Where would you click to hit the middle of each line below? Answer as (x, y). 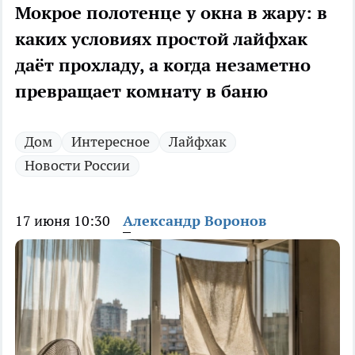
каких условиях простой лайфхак (161, 39)
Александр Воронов (195, 221)
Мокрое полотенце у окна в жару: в (171, 13)
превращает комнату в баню (141, 92)
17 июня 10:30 (63, 221)
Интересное (111, 142)
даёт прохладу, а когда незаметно (163, 65)
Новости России (77, 166)
